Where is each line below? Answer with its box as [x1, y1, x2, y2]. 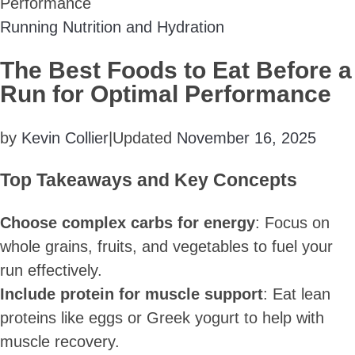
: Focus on [255, 213, 330, 231]
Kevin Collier [21, 128, 109, 147]
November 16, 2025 [177, 128, 316, 147]
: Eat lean [263, 284, 330, 303]
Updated [113, 128, 177, 147]
